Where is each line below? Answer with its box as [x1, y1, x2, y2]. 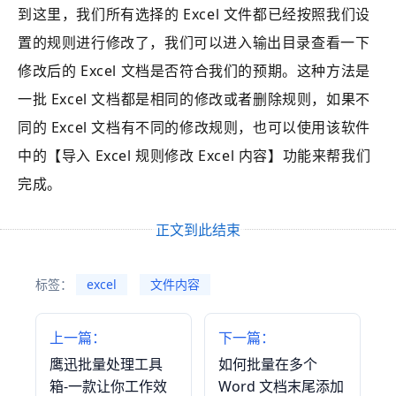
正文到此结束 [156, 220, 240, 240]
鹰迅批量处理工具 [49, 354, 163, 375]
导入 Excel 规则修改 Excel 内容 [61, 146, 269, 166]
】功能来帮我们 [268, 146, 371, 166]
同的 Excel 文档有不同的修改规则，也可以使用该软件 [18, 118, 370, 138]
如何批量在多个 [218, 354, 318, 375]
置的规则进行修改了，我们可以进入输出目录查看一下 [18, 33, 370, 53]
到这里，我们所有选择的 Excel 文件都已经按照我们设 [18, 4, 370, 25]
